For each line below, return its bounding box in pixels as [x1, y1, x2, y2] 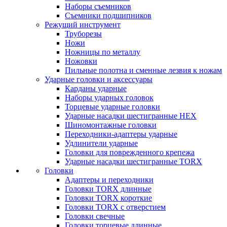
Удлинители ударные [65, 139, 138, 147]
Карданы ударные [65, 84, 127, 93]
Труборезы [65, 29, 102, 38]
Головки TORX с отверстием [65, 203, 166, 211]
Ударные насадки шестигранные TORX [65, 157, 202, 166]
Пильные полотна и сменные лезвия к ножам [65, 66, 222, 74]
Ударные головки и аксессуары [45, 75, 153, 84]
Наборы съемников [65, 2, 131, 11]
